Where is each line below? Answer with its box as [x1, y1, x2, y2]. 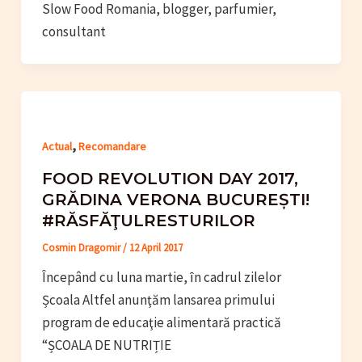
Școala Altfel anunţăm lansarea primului [41, 290, 275, 309]
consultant [41, 23, 106, 41]
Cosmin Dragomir [41, 240, 123, 255]
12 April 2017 [128, 240, 183, 255]
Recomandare [78, 139, 146, 154]
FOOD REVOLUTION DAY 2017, [41, 168, 298, 188]
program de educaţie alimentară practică [41, 313, 281, 331]
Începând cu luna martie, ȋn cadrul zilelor [41, 267, 281, 286]
